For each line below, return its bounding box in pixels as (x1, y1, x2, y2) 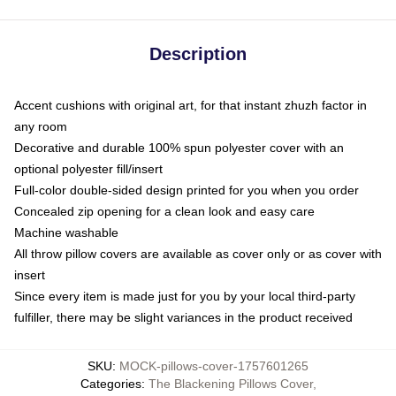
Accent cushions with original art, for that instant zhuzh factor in (14, 98, 367, 112)
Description (149, 44, 247, 64)
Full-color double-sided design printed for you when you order (14, 183, 359, 197)
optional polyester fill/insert (14, 162, 163, 176)
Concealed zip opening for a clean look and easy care (14, 204, 315, 218)
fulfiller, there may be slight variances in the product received (14, 310, 353, 324)
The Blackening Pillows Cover (148, 377, 313, 391)
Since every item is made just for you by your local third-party (14, 289, 355, 303)
